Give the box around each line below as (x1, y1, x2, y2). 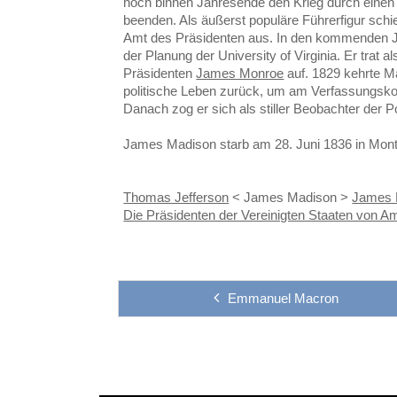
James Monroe (196, 65, 284, 81)
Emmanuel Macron (227, 290, 339, 306)
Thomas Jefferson (123, 189, 230, 205)
